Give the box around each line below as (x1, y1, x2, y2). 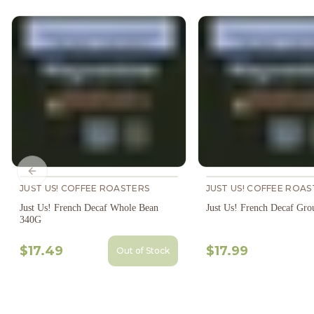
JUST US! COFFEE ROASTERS (20, 183, 150, 193)
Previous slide (31, 170, 103, 184)
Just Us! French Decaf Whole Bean (20, 203, 158, 213)
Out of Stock (116, 245, 170, 256)
